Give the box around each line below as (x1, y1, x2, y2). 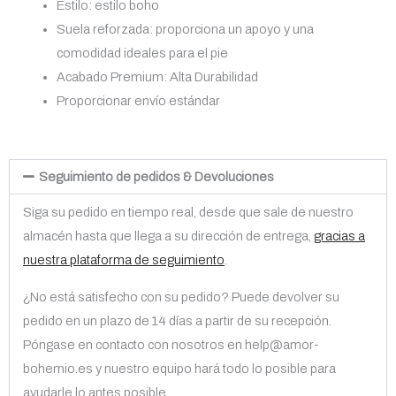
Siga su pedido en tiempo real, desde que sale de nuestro (23, 204, 354, 219)
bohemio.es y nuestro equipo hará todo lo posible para (23, 361, 336, 376)
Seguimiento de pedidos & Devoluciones (38, 169, 274, 184)
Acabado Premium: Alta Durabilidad (56, 69, 258, 84)
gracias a (314, 228, 365, 243)
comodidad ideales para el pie (56, 45, 228, 60)
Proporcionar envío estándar (56, 93, 220, 108)
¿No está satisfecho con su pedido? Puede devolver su (23, 289, 339, 304)
